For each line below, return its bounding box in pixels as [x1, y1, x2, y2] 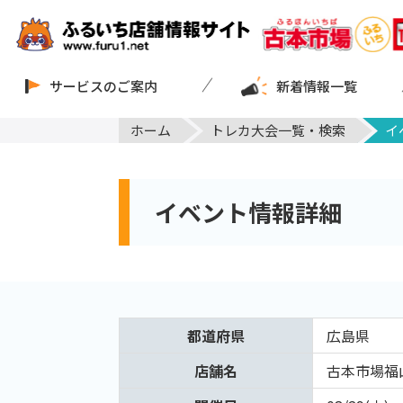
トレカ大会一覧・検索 [210, 120, 345, 139]
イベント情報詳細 [155, 195, 342, 229]
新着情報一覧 [276, 76, 358, 95]
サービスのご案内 [49, 76, 157, 95]
